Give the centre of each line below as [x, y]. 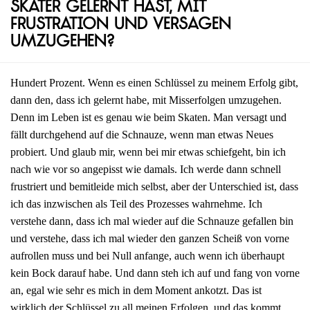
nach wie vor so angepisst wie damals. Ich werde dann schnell [146, 170]
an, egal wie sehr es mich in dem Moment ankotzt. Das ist [136, 291]
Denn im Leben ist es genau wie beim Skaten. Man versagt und [148, 118]
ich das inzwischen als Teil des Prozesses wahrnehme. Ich [136, 204]
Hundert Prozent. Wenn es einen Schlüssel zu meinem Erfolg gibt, [154, 83]
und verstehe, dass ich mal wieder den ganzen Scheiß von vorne [150, 239]
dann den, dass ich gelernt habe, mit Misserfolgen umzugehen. [146, 100]
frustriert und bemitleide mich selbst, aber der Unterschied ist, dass [154, 187]
